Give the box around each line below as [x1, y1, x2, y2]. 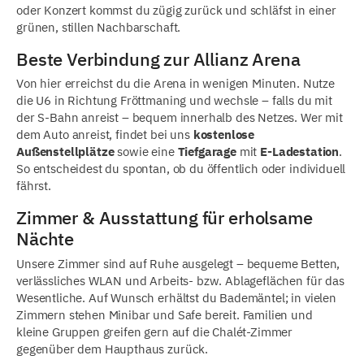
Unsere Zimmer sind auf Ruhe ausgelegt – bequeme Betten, [16, 255, 340, 271]
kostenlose [193, 127, 255, 143]
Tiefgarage [177, 144, 236, 160]
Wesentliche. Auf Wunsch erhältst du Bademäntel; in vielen [16, 289, 336, 305]
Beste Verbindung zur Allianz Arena [16, 46, 301, 71]
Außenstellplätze [16, 144, 115, 160]
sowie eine [114, 144, 178, 160]
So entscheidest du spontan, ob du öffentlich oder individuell [16, 161, 346, 177]
